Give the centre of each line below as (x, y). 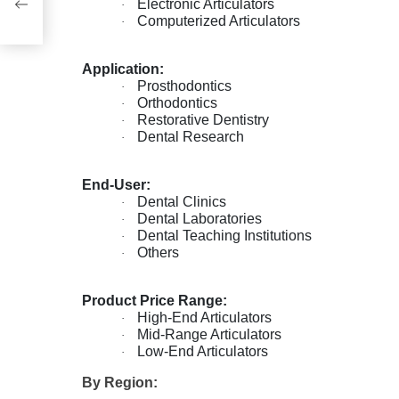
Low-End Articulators (203, 351)
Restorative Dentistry (203, 119)
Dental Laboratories (199, 218)
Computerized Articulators (219, 20)
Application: (123, 69)
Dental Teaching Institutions (224, 235)
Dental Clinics (182, 201)
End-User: (116, 184)
